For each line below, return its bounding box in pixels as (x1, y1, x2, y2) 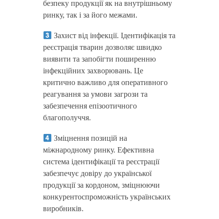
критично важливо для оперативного (43, 78, 168, 87)
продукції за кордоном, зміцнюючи (43, 181, 160, 189)
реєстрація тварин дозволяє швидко (43, 43, 162, 51)
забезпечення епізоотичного (43, 102, 137, 110)
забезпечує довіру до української (43, 169, 152, 177)
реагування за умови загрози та (43, 90, 148, 98)
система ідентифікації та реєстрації (43, 157, 159, 166)
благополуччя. (43, 113, 91, 122)
